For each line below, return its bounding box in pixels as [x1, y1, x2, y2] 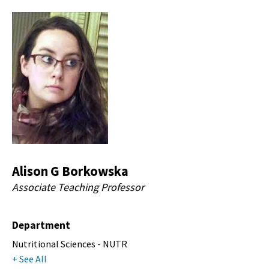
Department [12, 219, 70, 232]
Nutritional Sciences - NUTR [12, 238, 127, 250]
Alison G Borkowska [12, 163, 128, 180]
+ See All [12, 253, 47, 265]
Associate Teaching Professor [12, 180, 144, 195]
